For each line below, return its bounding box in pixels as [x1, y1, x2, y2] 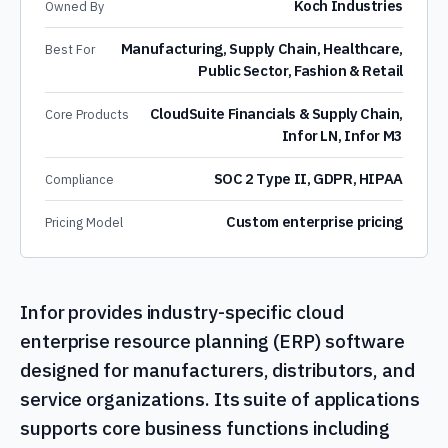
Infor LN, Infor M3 [281, 126, 403, 145]
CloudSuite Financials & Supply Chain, [149, 104, 403, 123]
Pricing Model [45, 214, 123, 230]
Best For [45, 41, 95, 57]
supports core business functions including [20, 416, 391, 440]
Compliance [45, 171, 114, 187]
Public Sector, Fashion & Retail [198, 61, 403, 80]
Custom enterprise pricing [226, 212, 403, 231]
